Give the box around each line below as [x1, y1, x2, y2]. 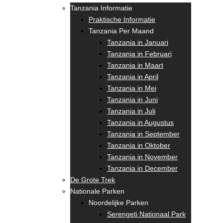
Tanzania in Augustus [107, 118, 174, 126]
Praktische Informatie [89, 15, 155, 23]
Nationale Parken [70, 187, 124, 195]
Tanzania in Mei [107, 84, 156, 92]
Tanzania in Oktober [107, 141, 170, 149]
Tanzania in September [107, 129, 180, 138]
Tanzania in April [107, 72, 158, 81]
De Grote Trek [70, 175, 115, 184]
